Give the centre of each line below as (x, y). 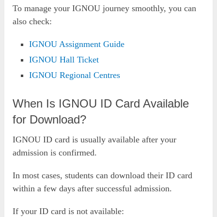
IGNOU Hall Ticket (64, 59)
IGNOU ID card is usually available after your (95, 140)
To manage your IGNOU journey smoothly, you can (105, 8)
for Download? (50, 120)
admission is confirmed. (55, 153)
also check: (32, 21)
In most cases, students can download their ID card (103, 176)
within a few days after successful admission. (93, 189)
